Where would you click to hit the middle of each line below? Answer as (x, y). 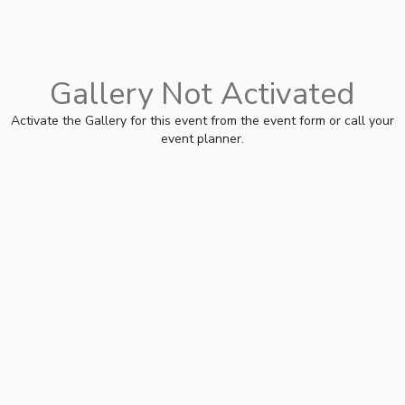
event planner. (202, 139)
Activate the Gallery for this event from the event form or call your (202, 121)
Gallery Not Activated (202, 94)
